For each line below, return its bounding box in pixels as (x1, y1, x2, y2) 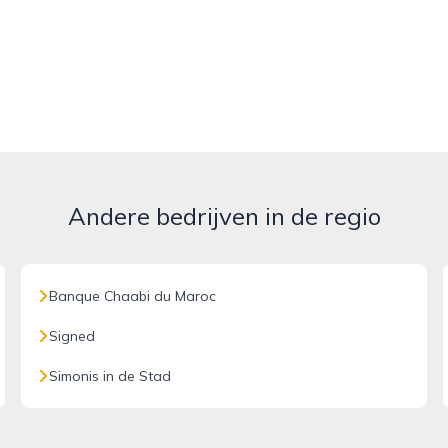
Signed (49, 327, 96, 345)
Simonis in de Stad (49, 367, 172, 385)
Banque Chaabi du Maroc (49, 287, 217, 305)
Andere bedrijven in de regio (67, 201, 381, 231)
